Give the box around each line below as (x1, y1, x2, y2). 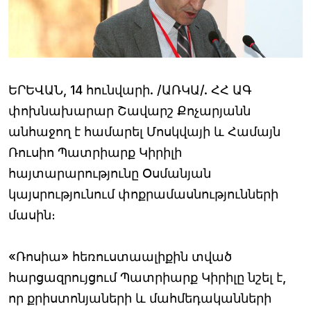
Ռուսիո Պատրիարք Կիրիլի (8, 144, 182, 160)
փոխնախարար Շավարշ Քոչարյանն (8, 103, 251, 118)
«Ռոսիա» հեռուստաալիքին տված (8, 249, 232, 264)
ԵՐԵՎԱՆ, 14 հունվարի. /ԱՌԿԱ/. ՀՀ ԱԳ (8, 82, 252, 97)
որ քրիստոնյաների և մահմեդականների (8, 290, 271, 305)
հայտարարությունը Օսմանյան (8, 165, 211, 180)
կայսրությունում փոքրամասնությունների (8, 186, 278, 201)
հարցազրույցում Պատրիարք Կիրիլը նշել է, (8, 269, 286, 285)
